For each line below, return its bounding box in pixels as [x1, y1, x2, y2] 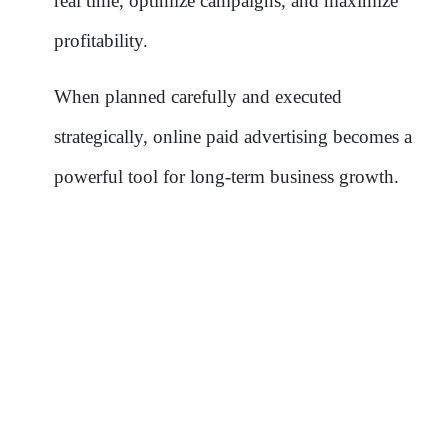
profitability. [54, 29, 148, 51]
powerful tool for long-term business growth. [54, 165, 399, 187]
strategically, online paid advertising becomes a [54, 125, 412, 147]
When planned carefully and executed [54, 85, 342, 107]
